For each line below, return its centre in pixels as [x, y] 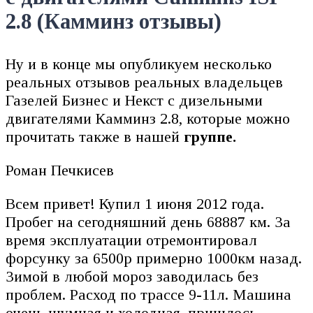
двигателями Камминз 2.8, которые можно [148, 119]
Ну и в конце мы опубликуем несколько [139, 64]
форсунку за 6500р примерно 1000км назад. [154, 259]
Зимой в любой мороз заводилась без [132, 277]
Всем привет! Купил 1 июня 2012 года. [135, 204]
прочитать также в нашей [95, 137]
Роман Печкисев [62, 170]
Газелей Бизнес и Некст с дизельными [134, 101]
